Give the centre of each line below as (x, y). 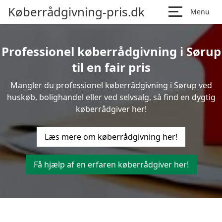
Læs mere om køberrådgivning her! (111, 137)
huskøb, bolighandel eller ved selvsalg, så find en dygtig (111, 97)
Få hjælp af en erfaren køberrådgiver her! (111, 165)
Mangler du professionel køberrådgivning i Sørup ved (111, 85)
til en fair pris (111, 67)
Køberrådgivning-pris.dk (76, 12)
